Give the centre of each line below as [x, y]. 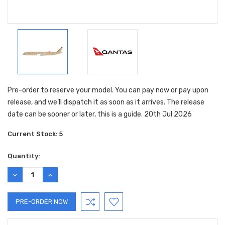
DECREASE [28, 174]
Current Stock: [33, 134]
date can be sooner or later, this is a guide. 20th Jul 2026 [100, 114]
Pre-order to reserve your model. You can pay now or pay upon [108, 90]
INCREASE [62, 174]
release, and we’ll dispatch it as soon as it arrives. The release [106, 102]
